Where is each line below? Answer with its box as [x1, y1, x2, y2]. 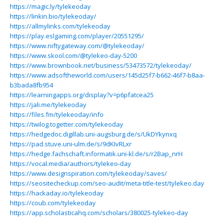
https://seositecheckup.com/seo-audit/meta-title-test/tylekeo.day [10, 179, 204, 188]
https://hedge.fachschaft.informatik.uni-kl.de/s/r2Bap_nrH [10, 149, 183, 158]
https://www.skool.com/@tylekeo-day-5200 [10, 51, 137, 60]
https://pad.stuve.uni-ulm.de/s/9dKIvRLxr [10, 139, 132, 148]
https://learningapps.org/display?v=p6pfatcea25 [10, 90, 154, 99]
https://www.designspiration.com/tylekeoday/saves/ [10, 169, 167, 178]
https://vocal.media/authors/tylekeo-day [10, 159, 131, 168]
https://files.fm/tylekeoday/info [10, 110, 104, 119]
